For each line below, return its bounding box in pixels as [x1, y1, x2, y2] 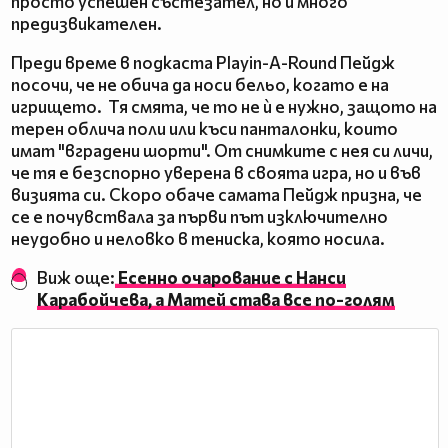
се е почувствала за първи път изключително [11, 206, 388, 228]
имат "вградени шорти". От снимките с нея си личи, [11, 140, 433, 162]
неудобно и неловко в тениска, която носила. [11, 228, 388, 250]
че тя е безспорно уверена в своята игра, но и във [11, 162, 421, 184]
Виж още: [37, 267, 116, 289]
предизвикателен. [11, 13, 165, 35]
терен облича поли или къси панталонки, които [11, 118, 398, 140]
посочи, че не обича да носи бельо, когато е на [11, 74, 389, 96]
